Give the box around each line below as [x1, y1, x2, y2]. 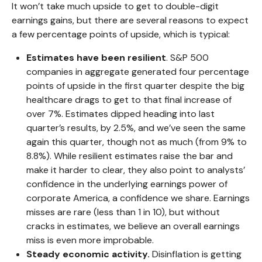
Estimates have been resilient [26, 51, 166, 64]
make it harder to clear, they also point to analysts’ [26, 163, 245, 176]
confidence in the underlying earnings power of [26, 177, 227, 190]
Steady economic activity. [26, 247, 150, 260]
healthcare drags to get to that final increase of [26, 93, 232, 106]
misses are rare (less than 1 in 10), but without [26, 205, 220, 218]
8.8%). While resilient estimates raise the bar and [26, 149, 233, 162]
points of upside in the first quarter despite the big [26, 79, 244, 92]
